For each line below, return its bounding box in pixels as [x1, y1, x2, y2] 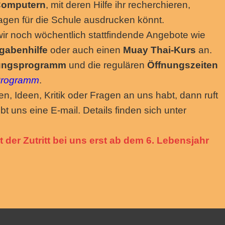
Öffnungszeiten [147, 60, 218, 70]
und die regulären [66, 60, 147, 70]
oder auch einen [48, 45, 123, 55]
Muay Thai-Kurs [123, 45, 196, 55]
